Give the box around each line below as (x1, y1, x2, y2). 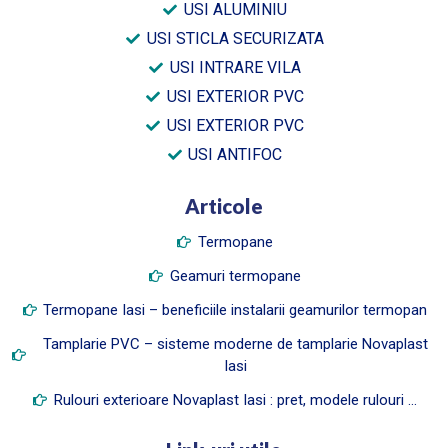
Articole (185, 193, 263, 218)
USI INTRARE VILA (169, 57, 301, 77)
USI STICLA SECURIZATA (146, 28, 324, 48)
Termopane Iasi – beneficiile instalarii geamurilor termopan (43, 300, 428, 319)
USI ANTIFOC (188, 144, 283, 164)
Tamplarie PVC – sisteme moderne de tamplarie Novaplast (42, 334, 428, 353)
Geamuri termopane (169, 266, 301, 285)
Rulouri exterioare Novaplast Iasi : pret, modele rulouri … (53, 390, 417, 409)
